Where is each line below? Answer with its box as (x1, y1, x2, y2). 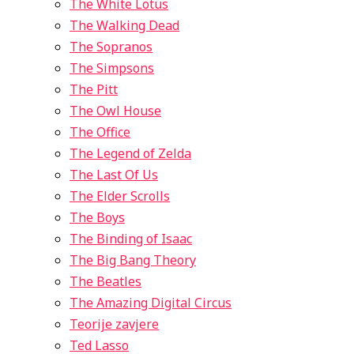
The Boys (70, 209, 125, 226)
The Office (70, 123, 130, 141)
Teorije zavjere (70, 315, 159, 333)
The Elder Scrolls (70, 187, 170, 205)
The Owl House (70, 102, 161, 119)
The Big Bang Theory (70, 251, 196, 269)
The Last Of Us (70, 166, 158, 183)
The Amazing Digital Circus (70, 294, 232, 311)
